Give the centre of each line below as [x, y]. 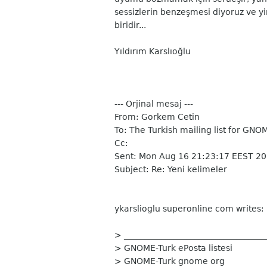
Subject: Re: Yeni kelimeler [171, 169]
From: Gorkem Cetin [157, 117]
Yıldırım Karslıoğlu [153, 51]
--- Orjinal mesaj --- [154, 104]
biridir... [130, 25]
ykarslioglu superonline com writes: [189, 209]
